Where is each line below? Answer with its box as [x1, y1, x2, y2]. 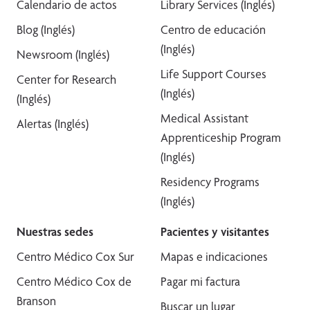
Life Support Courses [161, 66, 266, 82]
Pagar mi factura [161, 274, 240, 289]
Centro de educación [161, 22, 266, 37]
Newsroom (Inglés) [17, 47, 109, 62]
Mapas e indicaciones [161, 249, 268, 264]
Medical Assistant [161, 111, 248, 126]
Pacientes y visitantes [161, 224, 269, 239]
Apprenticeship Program [161, 130, 281, 145]
